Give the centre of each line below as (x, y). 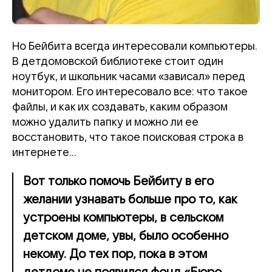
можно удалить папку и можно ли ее (105, 122)
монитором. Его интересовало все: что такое (130, 92)
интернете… (44, 152)
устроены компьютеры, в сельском (123, 218)
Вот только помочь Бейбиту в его (118, 181)
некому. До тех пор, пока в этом (115, 254)
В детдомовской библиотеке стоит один (118, 61)
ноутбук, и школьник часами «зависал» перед (129, 76)
